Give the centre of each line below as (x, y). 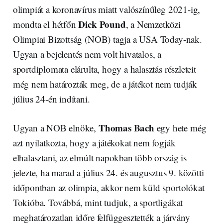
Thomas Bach (126, 127)
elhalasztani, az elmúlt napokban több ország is (100, 157)
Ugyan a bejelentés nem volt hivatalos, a (87, 54)
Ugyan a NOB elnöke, (56, 127)
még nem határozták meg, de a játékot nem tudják (105, 84)
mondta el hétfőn (46, 24)
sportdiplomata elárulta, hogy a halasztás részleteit (104, 69)
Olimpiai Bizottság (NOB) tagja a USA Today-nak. (107, 39)
